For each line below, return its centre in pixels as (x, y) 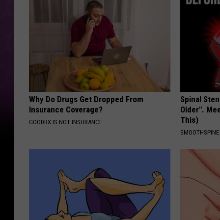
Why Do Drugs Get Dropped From (86, 99)
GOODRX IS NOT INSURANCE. (66, 122)
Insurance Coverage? (66, 110)
